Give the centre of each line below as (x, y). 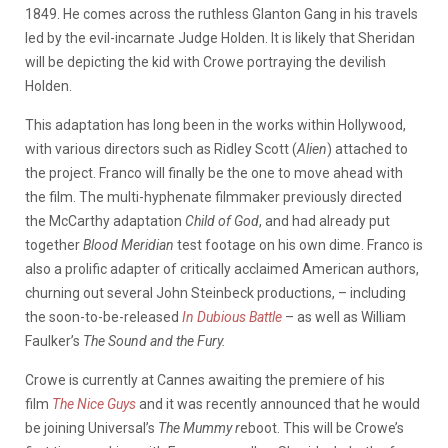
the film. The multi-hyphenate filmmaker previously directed (213, 196)
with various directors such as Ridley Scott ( (161, 148)
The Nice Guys (94, 403)
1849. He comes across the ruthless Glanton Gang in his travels (221, 13)
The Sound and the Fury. (156, 340)
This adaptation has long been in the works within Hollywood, (215, 124)
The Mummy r (199, 427)
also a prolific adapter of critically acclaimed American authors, (222, 268)
